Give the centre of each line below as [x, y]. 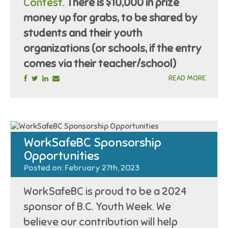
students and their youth [83, 33]
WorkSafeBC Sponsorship [92, 142]
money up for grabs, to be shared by [111, 18]
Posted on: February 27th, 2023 [81, 168]
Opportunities [61, 155]
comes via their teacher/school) [100, 63]
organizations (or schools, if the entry [113, 48]
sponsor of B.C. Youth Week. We [97, 206]
